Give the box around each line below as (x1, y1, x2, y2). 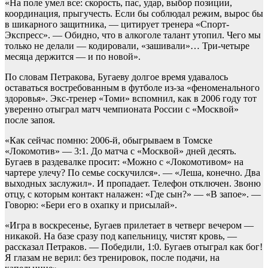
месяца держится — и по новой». (5, 51, 141, 62)
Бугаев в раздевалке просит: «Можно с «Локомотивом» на (5, 157, 243, 167)
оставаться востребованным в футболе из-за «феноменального (5, 83, 260, 93)
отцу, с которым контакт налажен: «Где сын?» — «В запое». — (5, 189, 261, 200)
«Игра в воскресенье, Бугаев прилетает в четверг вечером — (5, 220, 254, 231)
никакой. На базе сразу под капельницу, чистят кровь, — (5, 231, 237, 242)
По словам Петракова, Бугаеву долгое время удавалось (5, 72, 228, 83)
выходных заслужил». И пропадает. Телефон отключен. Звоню (5, 178, 261, 189)
